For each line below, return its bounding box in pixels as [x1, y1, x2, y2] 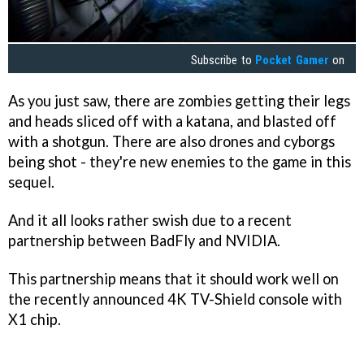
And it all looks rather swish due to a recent [8, 210, 292, 229]
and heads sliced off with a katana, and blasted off [8, 112, 336, 130]
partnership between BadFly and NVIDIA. [8, 231, 280, 249]
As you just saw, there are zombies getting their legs [8, 92, 350, 110]
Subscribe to [191, 53, 256, 68]
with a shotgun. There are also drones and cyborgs [8, 132, 335, 150]
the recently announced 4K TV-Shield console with [8, 289, 342, 308]
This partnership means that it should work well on [8, 269, 339, 288]
